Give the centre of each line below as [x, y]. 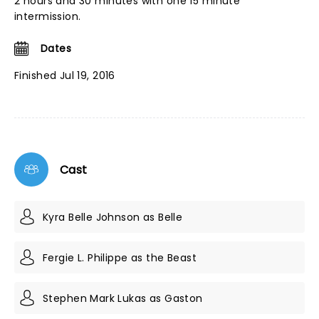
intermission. [48, 16]
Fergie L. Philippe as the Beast [120, 257]
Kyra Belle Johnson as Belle [113, 217]
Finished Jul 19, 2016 [65, 75]
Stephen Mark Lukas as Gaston [123, 298]
